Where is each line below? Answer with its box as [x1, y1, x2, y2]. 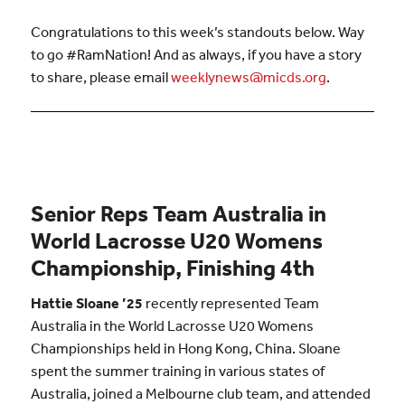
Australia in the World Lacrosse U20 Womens [30, 316, 314, 335]
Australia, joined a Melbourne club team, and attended [30, 384, 371, 403]
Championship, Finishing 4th [30, 252, 315, 281]
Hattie [30, 294, 73, 313]
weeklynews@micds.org [170, 67, 326, 86]
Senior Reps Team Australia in [30, 198, 326, 227]
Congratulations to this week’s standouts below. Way [30, 22, 364, 41]
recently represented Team [142, 294, 319, 313]
